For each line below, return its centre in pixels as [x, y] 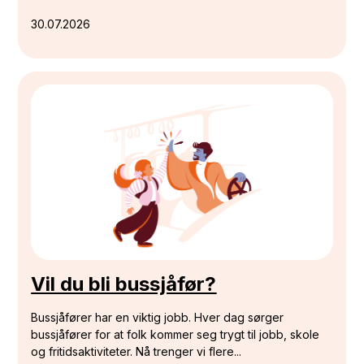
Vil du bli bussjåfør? [124, 284]
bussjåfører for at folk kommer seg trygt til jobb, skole [175, 335]
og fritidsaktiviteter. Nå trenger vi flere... [136, 352]
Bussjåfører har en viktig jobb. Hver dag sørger [158, 318]
